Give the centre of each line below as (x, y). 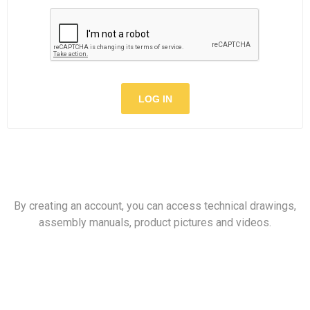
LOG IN (155, 99)
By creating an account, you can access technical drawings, (155, 206)
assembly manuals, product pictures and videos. (155, 222)
